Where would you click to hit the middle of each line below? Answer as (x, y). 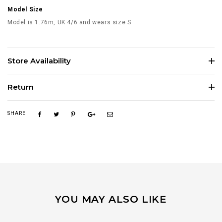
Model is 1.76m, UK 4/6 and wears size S (69, 22)
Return (21, 87)
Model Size (25, 9)
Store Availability (39, 60)
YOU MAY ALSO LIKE (111, 199)
